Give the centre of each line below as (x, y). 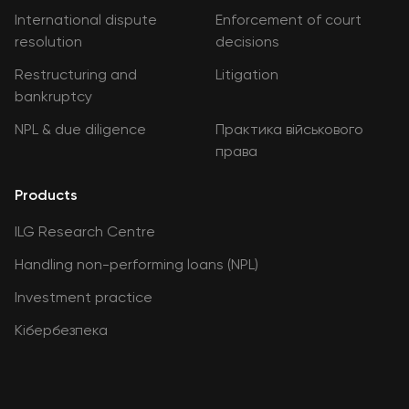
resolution (48, 42)
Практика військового (289, 129)
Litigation (247, 74)
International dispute (86, 20)
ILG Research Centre (85, 231)
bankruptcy (53, 96)
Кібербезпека (61, 330)
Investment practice (84, 297)
